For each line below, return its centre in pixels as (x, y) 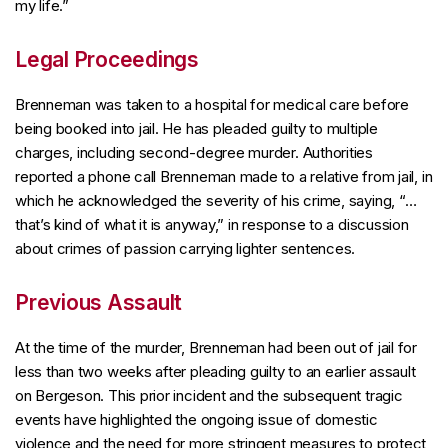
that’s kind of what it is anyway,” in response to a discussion (212, 224)
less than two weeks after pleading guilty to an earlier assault (215, 371)
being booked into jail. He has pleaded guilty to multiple (196, 128)
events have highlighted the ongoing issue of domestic (196, 419)
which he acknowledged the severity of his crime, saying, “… (216, 200)
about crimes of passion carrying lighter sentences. (185, 248)
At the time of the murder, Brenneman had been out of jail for (216, 347)
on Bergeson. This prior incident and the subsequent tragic (209, 395)
